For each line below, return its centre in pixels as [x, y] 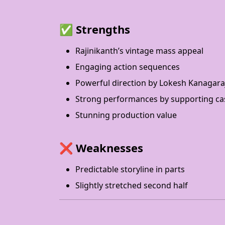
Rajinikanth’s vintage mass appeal [139, 51]
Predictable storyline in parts [130, 169]
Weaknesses [109, 148]
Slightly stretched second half [132, 185]
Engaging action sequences [128, 67]
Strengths [103, 29]
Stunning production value [126, 115]
